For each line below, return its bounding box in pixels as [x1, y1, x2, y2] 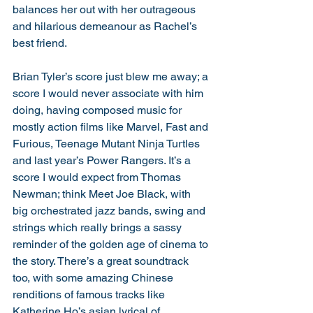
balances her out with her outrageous [13, 2, 198, 16]
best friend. [13, 36, 69, 50]
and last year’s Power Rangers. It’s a [13, 153, 194, 167]
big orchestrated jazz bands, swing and [13, 203, 208, 217]
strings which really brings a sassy [13, 220, 184, 234]
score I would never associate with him [13, 86, 206, 100]
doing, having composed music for [13, 103, 184, 117]
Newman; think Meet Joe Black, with [13, 187, 194, 201]
